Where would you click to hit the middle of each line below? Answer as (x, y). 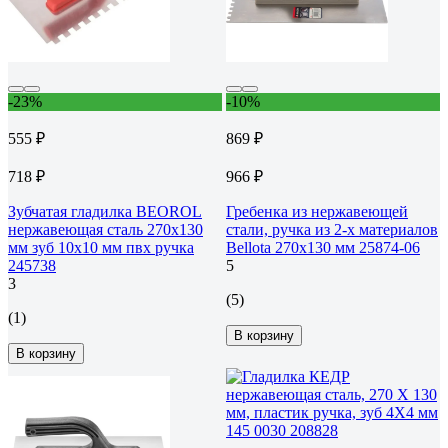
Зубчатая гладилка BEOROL (105, 211)
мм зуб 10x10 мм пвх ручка (101, 247)
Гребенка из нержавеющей (317, 211)
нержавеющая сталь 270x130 (105, 229)
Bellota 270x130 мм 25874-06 (323, 247)
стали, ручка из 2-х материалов (332, 229)
